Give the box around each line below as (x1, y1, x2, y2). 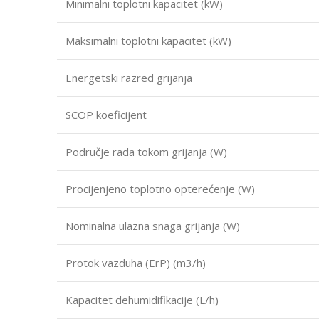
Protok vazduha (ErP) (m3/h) (66, 255, 206, 270)
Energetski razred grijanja (66, 70, 192, 85)
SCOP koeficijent (66, 107, 147, 122)
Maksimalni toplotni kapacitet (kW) (66, 33, 231, 48)
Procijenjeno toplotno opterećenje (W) (66, 181, 255, 196)
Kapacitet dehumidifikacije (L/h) (66, 292, 219, 307)
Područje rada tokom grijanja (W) (66, 144, 227, 159)
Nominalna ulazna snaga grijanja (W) (66, 218, 240, 233)
